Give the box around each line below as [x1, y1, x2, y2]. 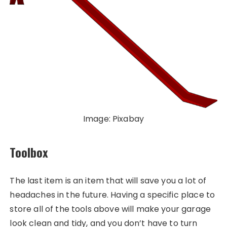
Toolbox [10, 142, 49, 161]
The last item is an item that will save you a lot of [10, 174, 207, 186]
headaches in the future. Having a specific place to [10, 188, 215, 201]
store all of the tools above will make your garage [10, 203, 211, 215]
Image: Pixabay [83, 112, 144, 125]
